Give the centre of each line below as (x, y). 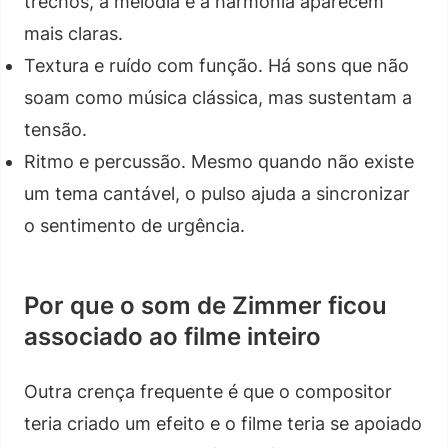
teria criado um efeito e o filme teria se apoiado (223, 423)
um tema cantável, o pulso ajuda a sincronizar (217, 193)
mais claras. (73, 33)
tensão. (55, 129)
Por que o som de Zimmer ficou (205, 305)
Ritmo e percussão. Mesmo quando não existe (219, 161)
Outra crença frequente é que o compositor (208, 391)
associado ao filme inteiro (172, 336)
